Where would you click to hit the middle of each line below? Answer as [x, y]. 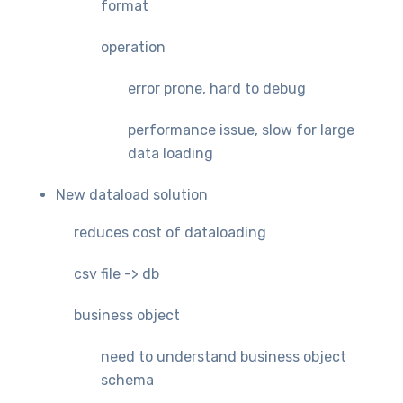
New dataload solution [132, 194]
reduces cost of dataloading [170, 232]
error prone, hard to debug [217, 88]
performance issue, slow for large [242, 130]
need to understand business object [224, 356]
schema [128, 380]
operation [134, 47]
